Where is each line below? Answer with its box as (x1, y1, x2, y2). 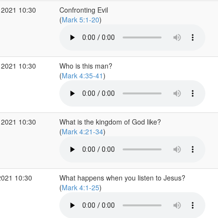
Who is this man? (59, 61, 112, 71)
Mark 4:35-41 (61, 71, 103, 80)
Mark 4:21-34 (61, 127, 103, 136)
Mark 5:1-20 (61, 15, 99, 24)
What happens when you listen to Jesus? (59, 173, 185, 182)
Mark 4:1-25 (61, 182, 99, 192)
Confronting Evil (59, 5, 108, 15)
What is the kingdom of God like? (59, 117, 161, 127)
